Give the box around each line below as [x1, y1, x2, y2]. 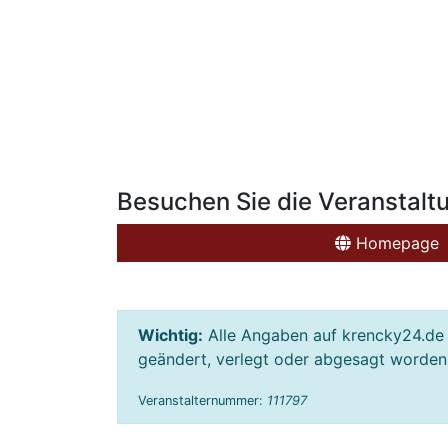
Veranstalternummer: [138, 393, 267, 409]
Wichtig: [138, 325, 203, 346]
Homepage [351, 233, 439, 254]
